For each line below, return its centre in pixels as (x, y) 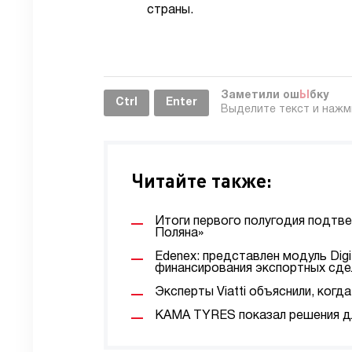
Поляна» (179, 233)
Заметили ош (260, 95)
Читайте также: (202, 180)
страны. (170, 10)
